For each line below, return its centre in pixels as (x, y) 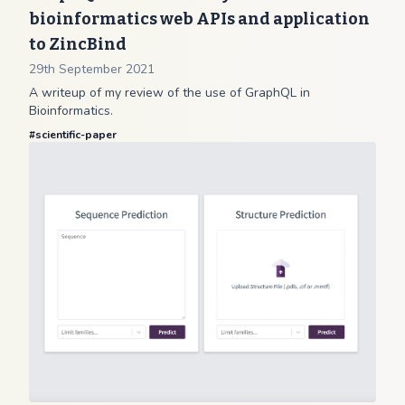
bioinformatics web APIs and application (199, 19)
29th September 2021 (92, 69)
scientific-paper (76, 135)
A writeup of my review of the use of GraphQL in (170, 93)
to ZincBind (78, 44)
